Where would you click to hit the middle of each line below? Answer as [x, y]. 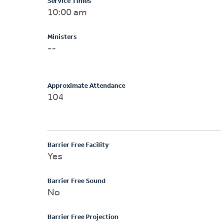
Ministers [62, 37]
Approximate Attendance [86, 86]
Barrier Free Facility [78, 145]
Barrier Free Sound [76, 181]
